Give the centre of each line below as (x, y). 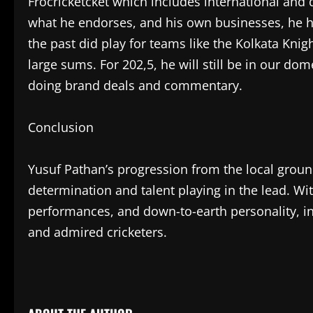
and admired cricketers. (97, 232)
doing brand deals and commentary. (135, 85)
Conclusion (61, 127)
